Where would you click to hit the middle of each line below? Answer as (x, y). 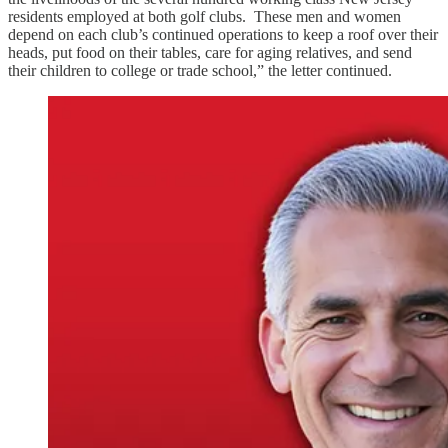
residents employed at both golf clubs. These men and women (204, 16)
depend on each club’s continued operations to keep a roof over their (223, 34)
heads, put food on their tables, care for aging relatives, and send (210, 52)
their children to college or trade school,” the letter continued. (200, 70)
